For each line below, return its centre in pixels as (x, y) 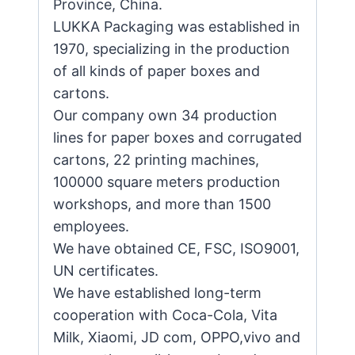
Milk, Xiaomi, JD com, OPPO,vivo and (177, 337)
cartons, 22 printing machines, (156, 159)
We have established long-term (157, 292)
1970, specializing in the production (172, 48)
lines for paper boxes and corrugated (177, 137)
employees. (91, 226)
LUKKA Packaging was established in (177, 26)
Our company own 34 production (165, 115)
